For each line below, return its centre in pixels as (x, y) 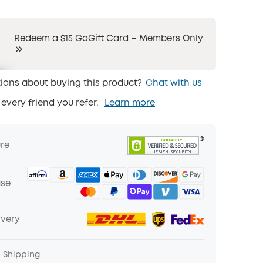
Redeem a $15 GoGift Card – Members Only (108, 39)
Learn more (129, 104)
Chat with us (173, 84)
